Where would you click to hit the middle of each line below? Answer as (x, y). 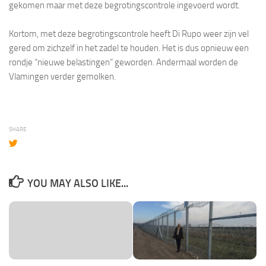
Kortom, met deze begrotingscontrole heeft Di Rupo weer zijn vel (129, 34)
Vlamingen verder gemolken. (62, 76)
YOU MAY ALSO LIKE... (77, 183)
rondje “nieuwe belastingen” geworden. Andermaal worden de (123, 62)
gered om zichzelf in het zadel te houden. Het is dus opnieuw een (129, 48)
